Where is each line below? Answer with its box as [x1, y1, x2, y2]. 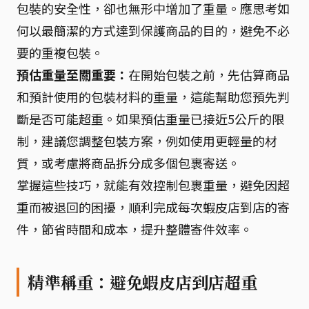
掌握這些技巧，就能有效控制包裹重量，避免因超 [17, 175, 290, 194]
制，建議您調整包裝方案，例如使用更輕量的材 [17, 131, 277, 150]
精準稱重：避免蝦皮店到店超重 [28, 270, 257, 293]
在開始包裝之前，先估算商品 [128, 65, 290, 83]
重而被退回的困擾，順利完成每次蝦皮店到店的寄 [17, 197, 290, 216]
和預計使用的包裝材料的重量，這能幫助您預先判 [17, 87, 290, 106]
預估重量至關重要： [17, 65, 128, 83]
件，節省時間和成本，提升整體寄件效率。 [17, 219, 252, 238]
